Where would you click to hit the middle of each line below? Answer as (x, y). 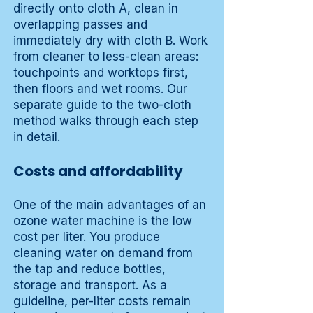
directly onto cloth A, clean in (96, 9)
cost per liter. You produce (87, 237)
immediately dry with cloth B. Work (110, 41)
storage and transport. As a (90, 285)
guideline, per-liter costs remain (102, 301)
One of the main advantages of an (110, 205)
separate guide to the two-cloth (102, 105)
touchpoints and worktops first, (101, 73)
